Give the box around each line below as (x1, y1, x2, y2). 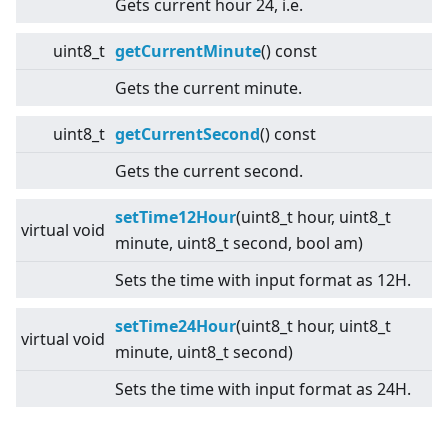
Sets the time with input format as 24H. (115, 378, 411, 401)
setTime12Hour (115, 206, 236, 229)
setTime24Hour (115, 315, 236, 338)
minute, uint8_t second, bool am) (115, 232, 363, 255)
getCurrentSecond (115, 123, 260, 146)
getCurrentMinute (115, 40, 261, 63)
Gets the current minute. (115, 77, 302, 100)
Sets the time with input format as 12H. (115, 269, 411, 292)
